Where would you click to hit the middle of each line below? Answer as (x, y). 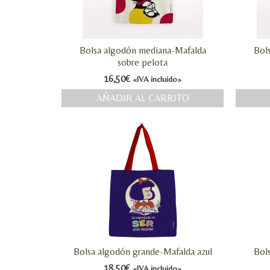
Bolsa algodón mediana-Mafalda (143, 50)
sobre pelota (143, 62)
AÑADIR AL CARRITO (143, 98)
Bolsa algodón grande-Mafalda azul (143, 252)
